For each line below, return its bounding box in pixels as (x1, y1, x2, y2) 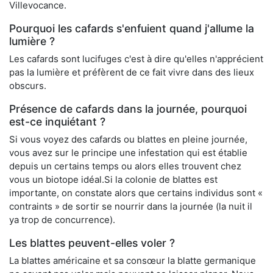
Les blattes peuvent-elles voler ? (9, 236, 175, 250)
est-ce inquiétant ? (9, 115, 105, 129)
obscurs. (9, 80, 46, 92)
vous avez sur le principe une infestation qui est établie (9, 147, 247, 159)
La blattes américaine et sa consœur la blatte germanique (9, 255, 256, 267)
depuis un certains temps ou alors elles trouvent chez (9, 160, 241, 172)
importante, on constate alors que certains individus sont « (9, 187, 263, 199)
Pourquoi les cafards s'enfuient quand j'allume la (9, 22, 254, 35)
